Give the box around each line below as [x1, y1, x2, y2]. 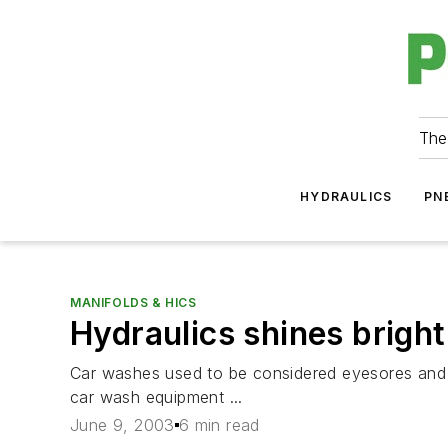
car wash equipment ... [70, 387, 243, 407]
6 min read [178, 415, 260, 436]
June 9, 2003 [70, 415, 175, 436]
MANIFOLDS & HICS [70, 295, 197, 310]
